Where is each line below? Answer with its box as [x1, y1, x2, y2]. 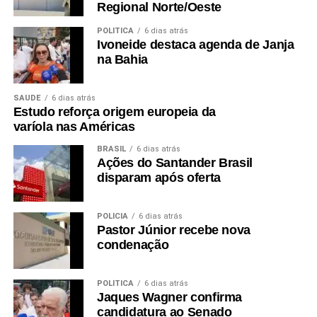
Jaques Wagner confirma [96, 289, 243, 304]
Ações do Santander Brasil [96, 155, 253, 170]
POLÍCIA [96, 211, 128, 221]
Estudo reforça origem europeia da [13, 104, 217, 119]
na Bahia [96, 52, 149, 67]
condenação [96, 237, 169, 252]
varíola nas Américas [13, 119, 135, 134]
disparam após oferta [96, 170, 221, 185]
